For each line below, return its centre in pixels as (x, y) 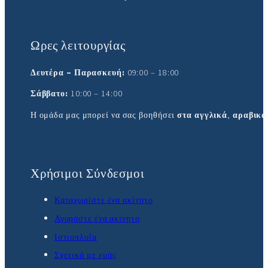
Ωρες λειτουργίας (78, 46)
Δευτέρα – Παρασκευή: (77, 73)
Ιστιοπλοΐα (75, 237)
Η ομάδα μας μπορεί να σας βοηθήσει (104, 115)
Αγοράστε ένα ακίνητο (97, 218)
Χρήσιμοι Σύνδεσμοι (87, 173)
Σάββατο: (49, 94)
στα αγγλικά (202, 115)
